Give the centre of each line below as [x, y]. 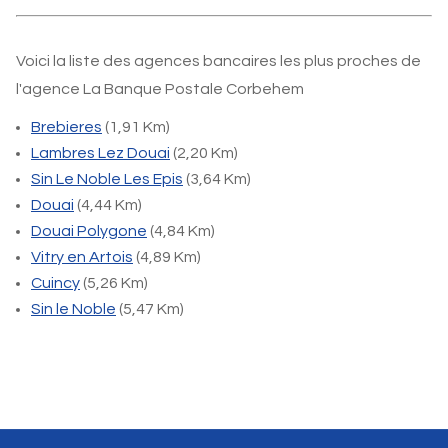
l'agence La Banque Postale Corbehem [160, 89]
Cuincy [55, 283]
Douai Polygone [89, 231]
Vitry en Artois [82, 257]
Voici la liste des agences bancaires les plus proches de [218, 61]
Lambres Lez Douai [100, 153]
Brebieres [66, 127]
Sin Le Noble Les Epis [107, 179]
